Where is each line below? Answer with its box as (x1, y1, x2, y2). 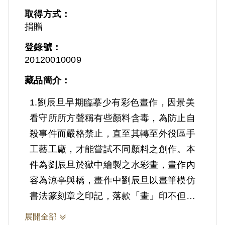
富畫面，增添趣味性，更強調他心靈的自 (30, 206, 195, 217)
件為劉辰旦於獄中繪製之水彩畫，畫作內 (30, 160, 195, 170)
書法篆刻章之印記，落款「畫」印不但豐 (30, 191, 195, 201)
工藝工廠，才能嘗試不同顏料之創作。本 (30, 144, 195, 155)
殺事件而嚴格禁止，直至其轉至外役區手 (30, 129, 195, 139)
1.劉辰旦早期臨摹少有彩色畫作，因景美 (30, 97, 195, 108)
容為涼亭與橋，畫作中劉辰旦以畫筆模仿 (30, 175, 195, 186)
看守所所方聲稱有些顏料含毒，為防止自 (30, 113, 195, 124)
